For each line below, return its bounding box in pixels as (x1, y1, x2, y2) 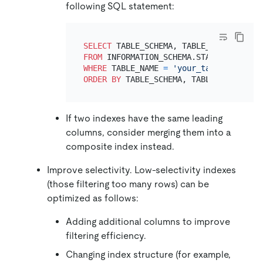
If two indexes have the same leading (66, 113, 222, 124)
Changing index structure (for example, (66, 249, 231, 261)
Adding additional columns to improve (66, 216, 230, 228)
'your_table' (172, 63, 229, 73)
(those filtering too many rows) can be (47, 178, 209, 190)
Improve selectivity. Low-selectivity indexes (47, 164, 236, 176)
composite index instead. (66, 141, 174, 153)
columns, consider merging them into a (66, 127, 231, 139)
